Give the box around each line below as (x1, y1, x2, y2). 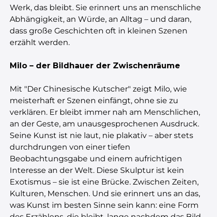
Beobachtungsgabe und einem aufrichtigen (10, 154, 182, 163)
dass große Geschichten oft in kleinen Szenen (10, 26, 187, 35)
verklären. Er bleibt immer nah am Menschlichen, (10, 107, 200, 117)
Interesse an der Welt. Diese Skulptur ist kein (10, 165, 184, 175)
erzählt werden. (10, 37, 70, 47)
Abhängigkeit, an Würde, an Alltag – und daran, (10, 14, 191, 24)
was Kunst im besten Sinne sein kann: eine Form (10, 200, 199, 210)
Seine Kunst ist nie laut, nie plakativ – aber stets (10, 130, 193, 140)
